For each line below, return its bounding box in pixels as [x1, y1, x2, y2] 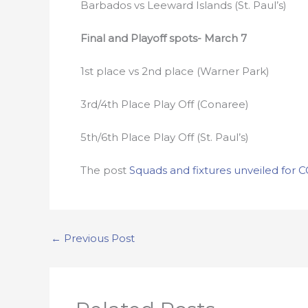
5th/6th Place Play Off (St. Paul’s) [80, 131, 249, 144]
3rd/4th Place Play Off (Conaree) [80, 98, 249, 111]
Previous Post [61, 232, 135, 245]
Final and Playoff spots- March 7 [80, 32, 247, 45]
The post [80, 164, 129, 177]
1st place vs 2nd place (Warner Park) [80, 65, 269, 78]
